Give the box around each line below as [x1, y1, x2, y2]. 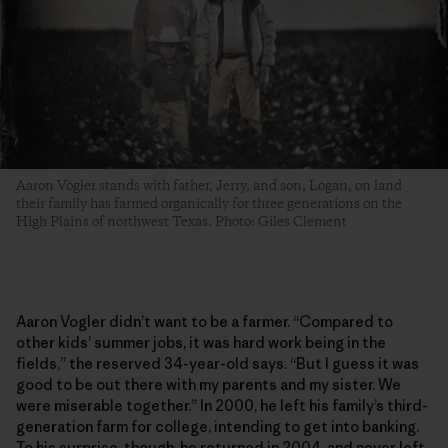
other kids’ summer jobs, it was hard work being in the [16, 332, 386, 352]
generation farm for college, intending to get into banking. [16, 416, 419, 436]
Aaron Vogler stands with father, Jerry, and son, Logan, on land [16, 176, 402, 195]
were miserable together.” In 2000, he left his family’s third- [16, 395, 428, 415]
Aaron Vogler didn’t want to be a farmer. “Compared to [16, 311, 393, 331]
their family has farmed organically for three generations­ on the [16, 194, 402, 213]
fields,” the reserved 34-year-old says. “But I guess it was [16, 353, 419, 373]
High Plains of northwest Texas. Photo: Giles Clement [16, 212, 347, 231]
